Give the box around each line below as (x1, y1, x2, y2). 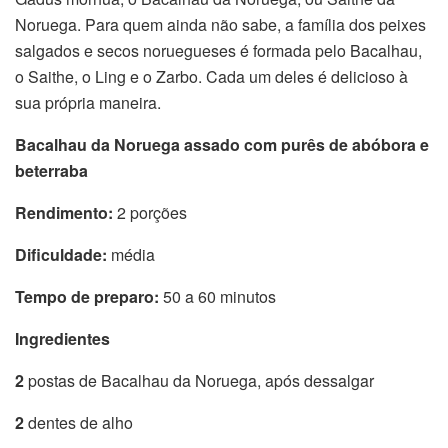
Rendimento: (15, 200, 113, 224)
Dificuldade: (15, 242, 107, 266)
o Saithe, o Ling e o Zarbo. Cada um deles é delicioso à (15, 64, 408, 88)
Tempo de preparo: (15, 284, 159, 308)
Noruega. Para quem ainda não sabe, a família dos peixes (15, 12, 426, 36)
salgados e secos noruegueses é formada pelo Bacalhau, (15, 38, 422, 62)
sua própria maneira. (15, 90, 161, 114)
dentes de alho (28, 410, 133, 434)
